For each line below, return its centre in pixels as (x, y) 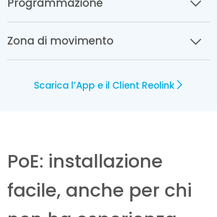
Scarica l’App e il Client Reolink (104, 86)
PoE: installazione (85, 161)
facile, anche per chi (100, 190)
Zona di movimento (60, 41)
